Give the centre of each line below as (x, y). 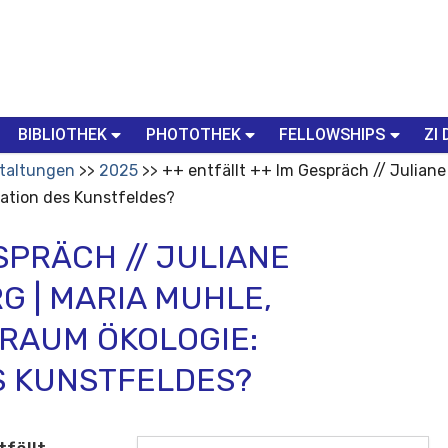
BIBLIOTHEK (62, 134)
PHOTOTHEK (193, 134)
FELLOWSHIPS (332, 134)
